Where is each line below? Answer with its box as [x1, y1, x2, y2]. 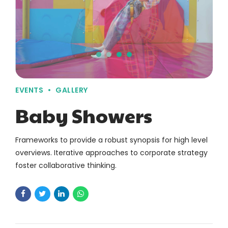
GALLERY [55, 84, 88, 95]
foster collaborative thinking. [15, 160, 117, 170]
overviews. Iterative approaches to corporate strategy [15, 147, 208, 158]
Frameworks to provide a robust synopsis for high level [15, 134, 208, 145]
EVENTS [15, 84, 43, 95]
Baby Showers [15, 101, 152, 129]
